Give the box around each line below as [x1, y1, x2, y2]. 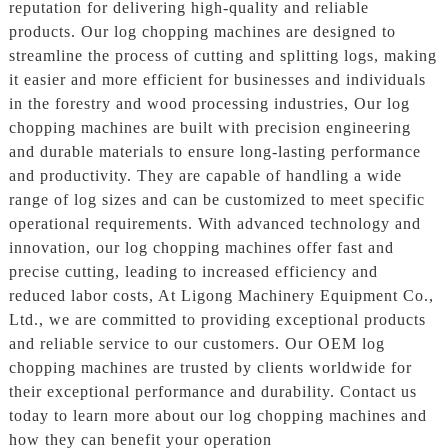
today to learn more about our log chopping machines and [8, 406, 427, 424]
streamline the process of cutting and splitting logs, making [8, 46, 437, 64]
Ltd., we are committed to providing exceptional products [8, 310, 426, 328]
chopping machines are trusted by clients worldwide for [8, 358, 412, 376]
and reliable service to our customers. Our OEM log [8, 334, 385, 352]
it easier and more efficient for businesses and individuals [8, 70, 426, 88]
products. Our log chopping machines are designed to [8, 22, 396, 40]
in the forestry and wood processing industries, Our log [8, 94, 410, 112]
